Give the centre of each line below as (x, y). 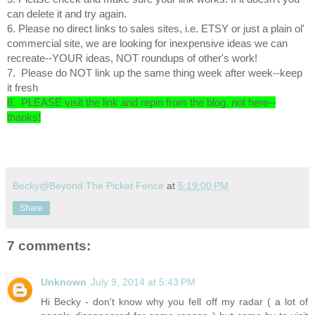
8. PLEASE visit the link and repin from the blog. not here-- (141, 103)
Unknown (64, 282)
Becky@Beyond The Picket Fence (88, 186)
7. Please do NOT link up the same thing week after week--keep (155, 73)
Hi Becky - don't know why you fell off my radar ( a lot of (174, 302)
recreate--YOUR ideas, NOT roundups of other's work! (132, 58)
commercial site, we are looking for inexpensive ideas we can (147, 44)
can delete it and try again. (67, 14)
